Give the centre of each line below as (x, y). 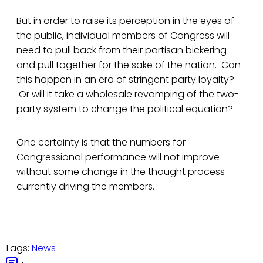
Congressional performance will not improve (118, 157)
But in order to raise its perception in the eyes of (125, 21)
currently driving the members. (85, 187)
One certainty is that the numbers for (101, 143)
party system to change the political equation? (125, 109)
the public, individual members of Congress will (123, 36)
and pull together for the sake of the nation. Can (129, 65)
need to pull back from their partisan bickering (122, 50)
